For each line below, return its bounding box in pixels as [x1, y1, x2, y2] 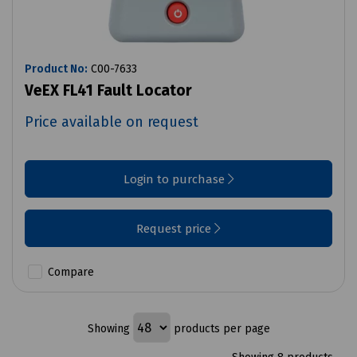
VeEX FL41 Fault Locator [25, 81, 192, 100]
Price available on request [25, 113, 198, 131]
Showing [87, 321, 133, 335]
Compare [45, 265, 94, 280]
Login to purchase [123, 172, 228, 187]
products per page [170, 321, 270, 335]
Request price [136, 222, 214, 237]
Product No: [25, 62, 88, 76]
